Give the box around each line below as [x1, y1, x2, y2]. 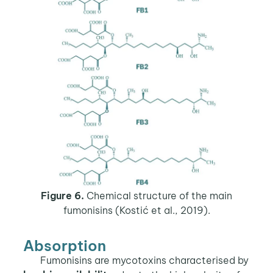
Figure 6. [41, 190, 84, 202]
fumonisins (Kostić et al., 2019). [63, 204, 210, 216]
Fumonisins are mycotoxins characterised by [40, 254, 249, 267]
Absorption [23, 236, 106, 255]
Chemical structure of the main [84, 190, 232, 202]
